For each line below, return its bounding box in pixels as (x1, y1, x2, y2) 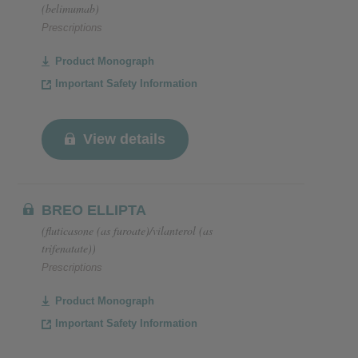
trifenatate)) (42, 241, 96, 256)
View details (83, 131, 165, 147)
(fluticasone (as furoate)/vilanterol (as (42, 223, 213, 238)
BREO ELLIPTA (42, 202, 146, 218)
